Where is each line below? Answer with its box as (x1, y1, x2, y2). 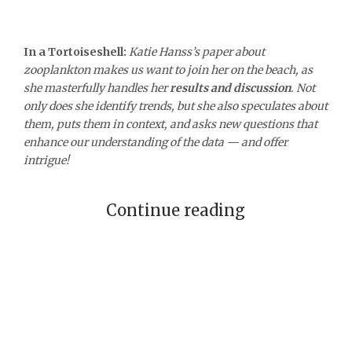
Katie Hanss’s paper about (129, 44, 265, 59)
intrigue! (24, 152, 69, 167)
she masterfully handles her (24, 80, 167, 95)
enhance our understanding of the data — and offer (24, 134, 288, 149)
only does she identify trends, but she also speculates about (24, 98, 328, 113)
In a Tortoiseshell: (24, 44, 129, 59)
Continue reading (106, 200, 246, 220)
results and (167, 80, 231, 95)
